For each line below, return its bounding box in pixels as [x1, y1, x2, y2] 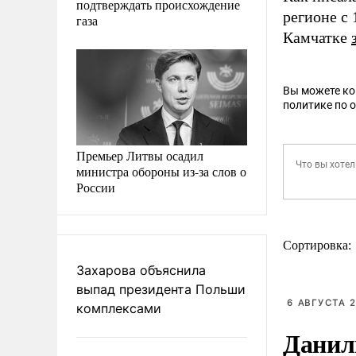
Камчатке [283, 29, 351, 46]
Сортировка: [283, 238, 354, 252]
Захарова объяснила [76, 261, 206, 278]
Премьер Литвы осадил [76, 146, 203, 164]
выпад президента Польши [76, 281, 246, 297]
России [76, 178, 115, 195]
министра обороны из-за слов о [76, 162, 246, 180]
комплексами [76, 300, 161, 316]
